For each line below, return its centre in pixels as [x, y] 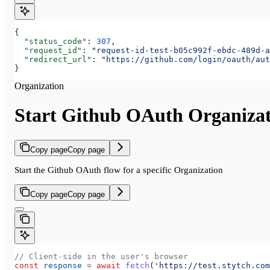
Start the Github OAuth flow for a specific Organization [119, 170]
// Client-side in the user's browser [101, 256]
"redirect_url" [53, 59]
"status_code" [51, 41]
